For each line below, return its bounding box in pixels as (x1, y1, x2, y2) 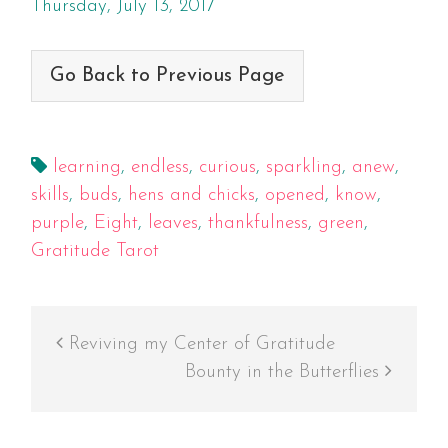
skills (30, 186, 69, 206)
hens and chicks (127, 186, 255, 206)
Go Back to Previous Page (49, 65, 285, 86)
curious (198, 158, 256, 178)
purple (30, 214, 84, 234)
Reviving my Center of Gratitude (62, 335, 335, 355)
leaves (147, 214, 198, 234)
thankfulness (207, 214, 308, 234)
